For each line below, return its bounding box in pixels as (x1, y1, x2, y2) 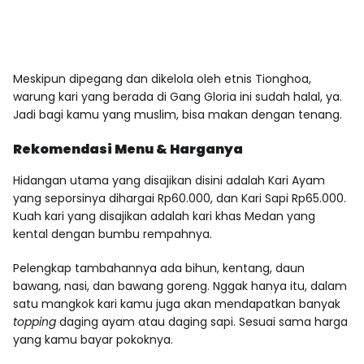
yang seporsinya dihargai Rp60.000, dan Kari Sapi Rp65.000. (13, 189, 346, 206)
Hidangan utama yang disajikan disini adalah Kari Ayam (13, 171, 325, 188)
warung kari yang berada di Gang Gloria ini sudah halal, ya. (13, 88, 342, 105)
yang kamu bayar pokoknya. (13, 331, 173, 348)
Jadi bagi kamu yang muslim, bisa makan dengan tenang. (13, 106, 342, 123)
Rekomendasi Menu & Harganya (13, 139, 243, 158)
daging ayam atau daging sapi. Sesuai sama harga (59, 313, 348, 330)
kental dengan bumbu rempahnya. (13, 225, 212, 242)
